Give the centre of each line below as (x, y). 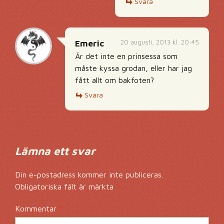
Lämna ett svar (55, 151)
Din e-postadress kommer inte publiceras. (89, 174)
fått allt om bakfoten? (114, 80)
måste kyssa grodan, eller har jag (133, 68)
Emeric (89, 43)
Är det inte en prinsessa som (126, 56)
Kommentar (37, 208)
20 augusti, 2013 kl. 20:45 (160, 42)
